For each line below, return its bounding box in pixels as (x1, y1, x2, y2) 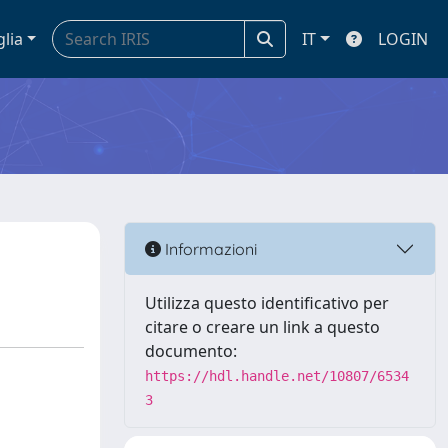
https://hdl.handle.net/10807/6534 (145, 368, 409, 384)
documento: (145, 340, 237, 362)
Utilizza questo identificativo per (145, 292, 389, 314)
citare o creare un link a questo (145, 316, 380, 338)
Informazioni (161, 238, 257, 259)
